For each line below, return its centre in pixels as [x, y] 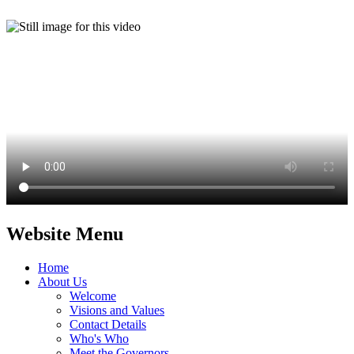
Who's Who [99, 338]
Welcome [93, 296]
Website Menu [65, 233]
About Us [62, 281]
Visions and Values [117, 310]
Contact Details [108, 324]
